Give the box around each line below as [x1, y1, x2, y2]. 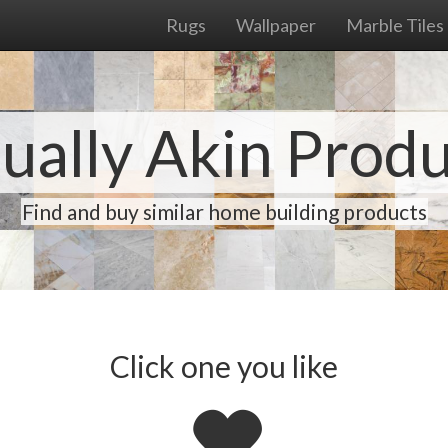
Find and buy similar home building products [21, 199, 427, 224]
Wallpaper [236, 14, 316, 36]
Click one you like [110, 348, 338, 384]
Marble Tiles [346, 14, 444, 36]
